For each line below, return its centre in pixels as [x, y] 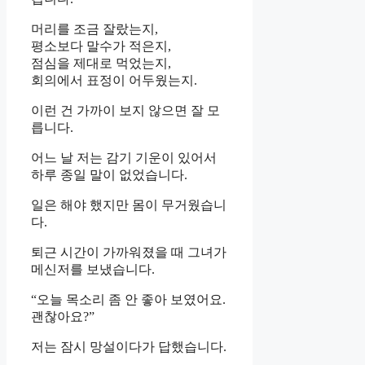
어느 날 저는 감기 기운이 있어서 [124, 158]
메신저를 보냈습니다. [93, 270]
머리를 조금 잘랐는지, [95, 29]
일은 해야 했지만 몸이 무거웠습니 [129, 205]
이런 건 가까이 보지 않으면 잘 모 [125, 111]
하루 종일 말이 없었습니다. [109, 175]
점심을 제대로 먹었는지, [101, 64]
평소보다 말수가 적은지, [101, 46]
